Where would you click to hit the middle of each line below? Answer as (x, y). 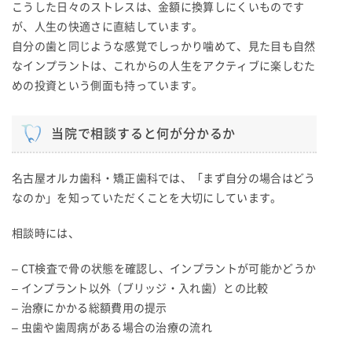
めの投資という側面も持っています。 (108, 85)
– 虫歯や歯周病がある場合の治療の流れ (112, 327)
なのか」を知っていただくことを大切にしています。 (147, 198)
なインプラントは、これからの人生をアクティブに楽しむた (164, 66)
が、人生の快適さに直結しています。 (108, 26)
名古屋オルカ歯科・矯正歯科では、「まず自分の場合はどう (164, 178)
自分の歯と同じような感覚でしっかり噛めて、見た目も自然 (164, 46)
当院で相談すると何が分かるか (144, 133)
